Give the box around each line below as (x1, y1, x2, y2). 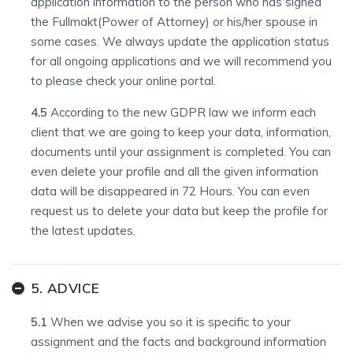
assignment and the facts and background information (31, 334, 326, 349)
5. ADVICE (31, 280, 100, 296)
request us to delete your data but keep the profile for (31, 203, 328, 218)
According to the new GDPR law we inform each (47, 105, 316, 120)
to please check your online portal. (31, 73, 216, 88)
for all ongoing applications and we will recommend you (31, 54, 332, 69)
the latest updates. (31, 223, 136, 238)
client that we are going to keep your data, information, (31, 124, 331, 139)
